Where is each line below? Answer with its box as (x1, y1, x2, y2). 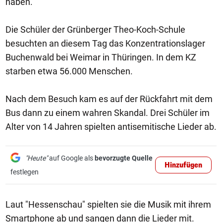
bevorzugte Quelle (95, 154, 153, 162)
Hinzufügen (165, 161, 202, 170)
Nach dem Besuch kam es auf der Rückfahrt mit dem (5, 94, 213, 104)
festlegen (10, 168, 39, 176)
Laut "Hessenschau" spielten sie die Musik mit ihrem (5, 199, 211, 210)
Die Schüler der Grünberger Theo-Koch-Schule (5, 24, 185, 35)
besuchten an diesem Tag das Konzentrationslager (5, 38, 205, 49)
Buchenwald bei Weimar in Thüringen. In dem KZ (5, 52, 196, 62)
